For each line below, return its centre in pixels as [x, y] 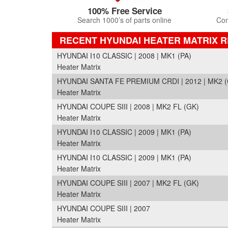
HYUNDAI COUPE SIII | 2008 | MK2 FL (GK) [128, 106]
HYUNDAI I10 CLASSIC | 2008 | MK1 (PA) [124, 55]
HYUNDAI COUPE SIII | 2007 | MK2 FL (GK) [128, 183]
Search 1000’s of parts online [124, 20]
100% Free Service [124, 11]
